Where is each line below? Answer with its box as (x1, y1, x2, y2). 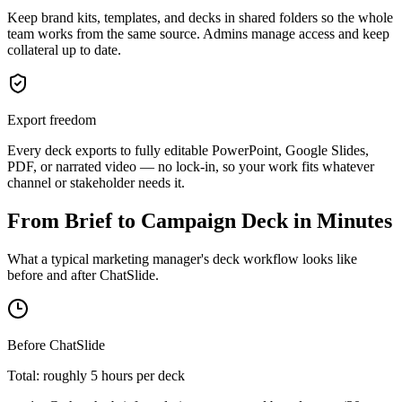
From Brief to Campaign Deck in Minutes (7, 209, 392, 233)
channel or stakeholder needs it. (7, 175, 185, 191)
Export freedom (7, 112, 96, 128)
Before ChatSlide (7, 337, 105, 354)
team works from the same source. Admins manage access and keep (7, 26, 389, 42)
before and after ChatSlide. (7, 267, 159, 284)
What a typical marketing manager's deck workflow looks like (7, 251, 357, 267)
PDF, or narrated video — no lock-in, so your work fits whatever (7, 159, 374, 175)
